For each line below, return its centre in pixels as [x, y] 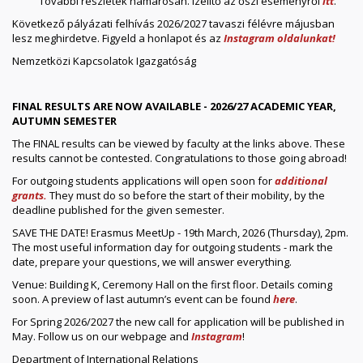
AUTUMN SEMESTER [64, 120]
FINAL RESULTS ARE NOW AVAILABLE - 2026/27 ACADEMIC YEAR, [174, 106]
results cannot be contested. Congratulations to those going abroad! [179, 158]
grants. [30, 195]
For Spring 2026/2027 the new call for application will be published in [178, 321]
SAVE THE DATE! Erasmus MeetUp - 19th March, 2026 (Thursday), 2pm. [180, 232]
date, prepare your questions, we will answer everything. [152, 261]
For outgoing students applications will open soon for [143, 180]
